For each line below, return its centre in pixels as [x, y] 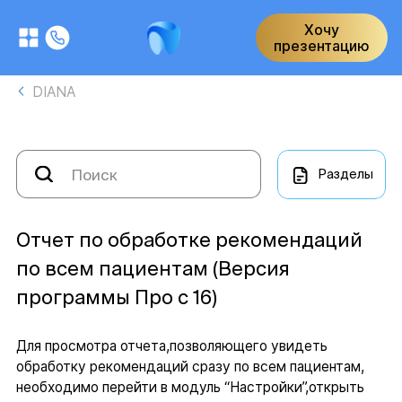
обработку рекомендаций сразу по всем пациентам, [190, 367]
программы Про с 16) [116, 297]
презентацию [322, 46]
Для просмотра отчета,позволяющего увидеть [171, 346]
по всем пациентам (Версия [153, 269]
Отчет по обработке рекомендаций [189, 240]
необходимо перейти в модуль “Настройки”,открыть [190, 388]
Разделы [345, 175]
